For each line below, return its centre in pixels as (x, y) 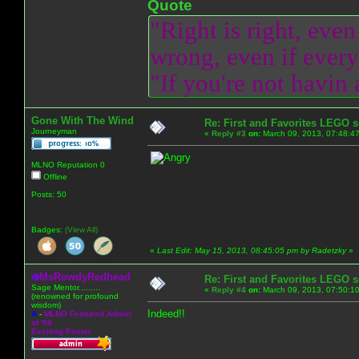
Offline (54, 176)
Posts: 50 (49, 194)
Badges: (48, 229)
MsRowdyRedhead (85, 276)
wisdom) (46, 305)
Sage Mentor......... (66, 287)
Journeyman (54, 131)
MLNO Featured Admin (88, 313)
